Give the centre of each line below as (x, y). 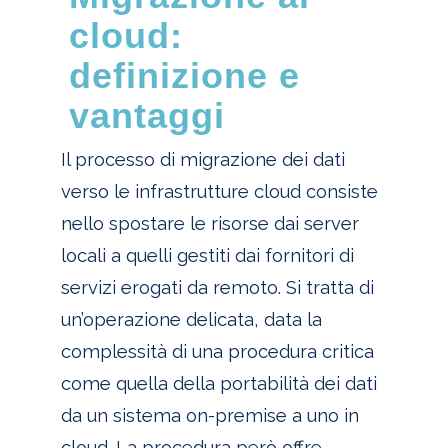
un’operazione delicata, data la (191, 320)
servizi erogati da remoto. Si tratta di (217, 288)
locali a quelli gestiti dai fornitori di (207, 256)
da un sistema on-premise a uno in (209, 416)
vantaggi (146, 116)
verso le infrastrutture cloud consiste (219, 192)
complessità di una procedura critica (217, 352)
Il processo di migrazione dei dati (202, 160)
